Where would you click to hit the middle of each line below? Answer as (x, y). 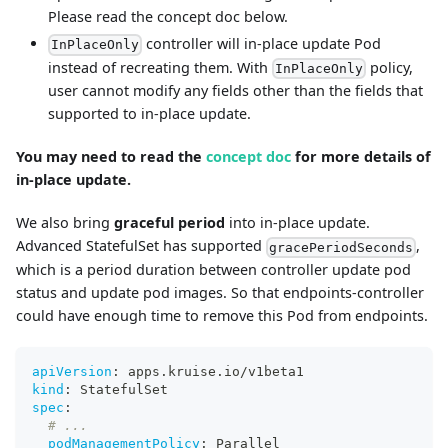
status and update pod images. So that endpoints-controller (220, 292)
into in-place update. (297, 223)
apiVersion (72, 371)
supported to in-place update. (149, 114)
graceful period (169, 223)
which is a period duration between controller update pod (213, 269)
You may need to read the (111, 157)
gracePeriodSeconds (341, 247)
